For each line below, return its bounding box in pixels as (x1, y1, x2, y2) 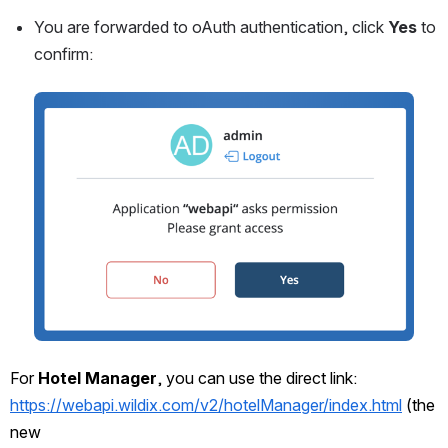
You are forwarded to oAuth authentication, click (34, 16, 388, 37)
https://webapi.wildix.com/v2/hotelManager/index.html (10, 394, 402, 415)
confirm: (34, 43, 93, 64)
